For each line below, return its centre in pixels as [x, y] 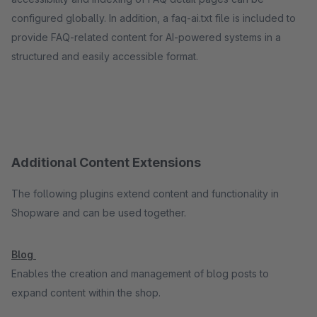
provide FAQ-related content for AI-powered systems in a [146, 37]
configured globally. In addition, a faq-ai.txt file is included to [154, 18]
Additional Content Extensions [106, 162]
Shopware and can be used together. [99, 213]
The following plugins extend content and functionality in [145, 194]
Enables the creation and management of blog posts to [140, 273]
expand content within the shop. [86, 293]
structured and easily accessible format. [105, 56]
